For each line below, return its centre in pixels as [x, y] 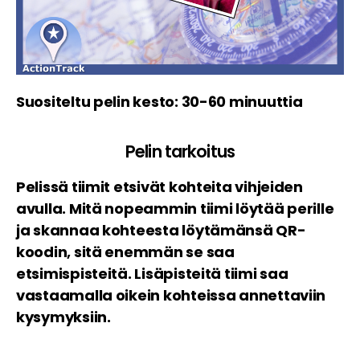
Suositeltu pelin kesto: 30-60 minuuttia [160, 101]
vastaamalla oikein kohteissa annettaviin [171, 295]
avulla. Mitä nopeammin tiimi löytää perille [175, 208]
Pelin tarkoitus [180, 151]
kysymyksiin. [63, 317]
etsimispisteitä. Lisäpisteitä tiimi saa [152, 273]
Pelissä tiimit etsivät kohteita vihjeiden [160, 186]
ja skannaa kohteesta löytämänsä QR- [161, 230]
